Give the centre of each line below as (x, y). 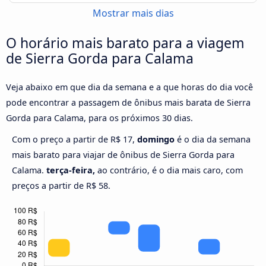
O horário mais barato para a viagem (125, 43)
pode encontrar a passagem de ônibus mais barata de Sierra (128, 103)
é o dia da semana (213, 140)
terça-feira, (71, 170)
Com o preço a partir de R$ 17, (75, 140)
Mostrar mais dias (133, 13)
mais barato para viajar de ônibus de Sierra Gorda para (123, 155)
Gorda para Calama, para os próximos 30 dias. (99, 118)
